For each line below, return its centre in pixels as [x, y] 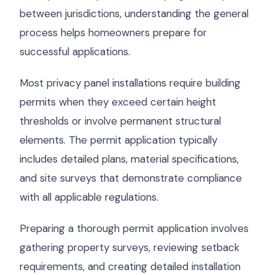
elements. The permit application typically [118, 140]
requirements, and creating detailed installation [130, 266]
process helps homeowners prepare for [113, 33]
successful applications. [75, 52]
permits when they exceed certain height [118, 102]
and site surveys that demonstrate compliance [131, 178]
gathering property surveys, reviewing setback [130, 247]
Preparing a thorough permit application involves [134, 228]
